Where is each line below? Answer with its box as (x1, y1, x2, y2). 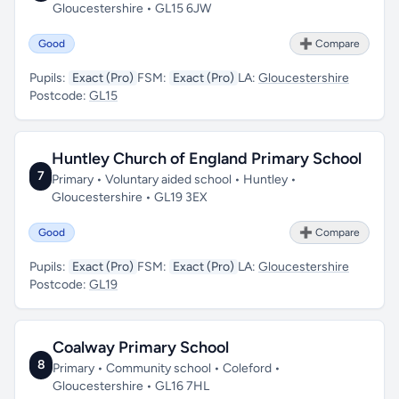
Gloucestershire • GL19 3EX (52, 190, 208, 205)
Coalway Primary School (53, 338, 230, 357)
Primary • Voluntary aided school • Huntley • (52, 172, 297, 187)
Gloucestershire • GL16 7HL (53, 379, 210, 394)
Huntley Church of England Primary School (52, 149, 362, 168)
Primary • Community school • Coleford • (53, 361, 281, 376)
